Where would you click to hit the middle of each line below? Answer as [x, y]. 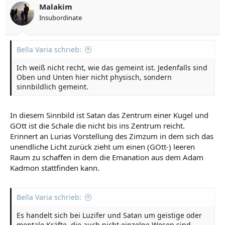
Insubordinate [61, 18]
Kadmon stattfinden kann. [55, 168]
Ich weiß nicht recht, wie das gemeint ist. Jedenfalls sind [112, 67]
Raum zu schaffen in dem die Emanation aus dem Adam [107, 157]
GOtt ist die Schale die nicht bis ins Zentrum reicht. [97, 126]
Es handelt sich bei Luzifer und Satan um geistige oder [109, 215]
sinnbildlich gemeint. [52, 86]
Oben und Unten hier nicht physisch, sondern [94, 77]
